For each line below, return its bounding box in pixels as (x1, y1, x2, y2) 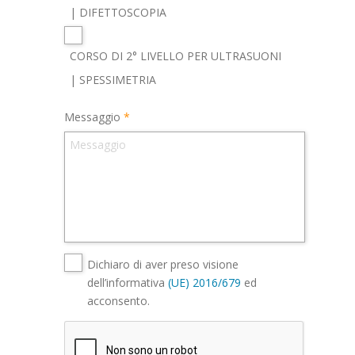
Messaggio (64, 109, 120, 124)
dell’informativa (86, 274, 168, 290)
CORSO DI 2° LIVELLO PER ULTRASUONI (70, 48, 281, 64)
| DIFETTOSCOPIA (70, 5, 166, 21)
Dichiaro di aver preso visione (86, 256, 239, 272)
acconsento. (86, 292, 150, 308)
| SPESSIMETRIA (70, 72, 156, 88)
